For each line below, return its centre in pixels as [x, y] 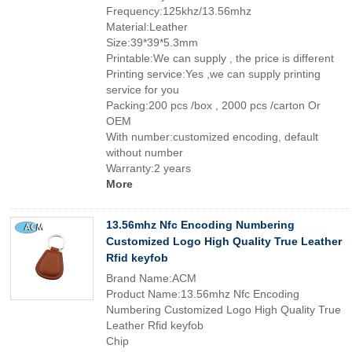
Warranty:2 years [148, 168]
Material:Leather [147, 27]
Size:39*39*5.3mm [152, 42]
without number [145, 152]
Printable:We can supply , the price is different [220, 58]
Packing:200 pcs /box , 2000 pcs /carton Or [213, 105]
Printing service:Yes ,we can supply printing [213, 74]
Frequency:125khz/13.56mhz [179, 11]
